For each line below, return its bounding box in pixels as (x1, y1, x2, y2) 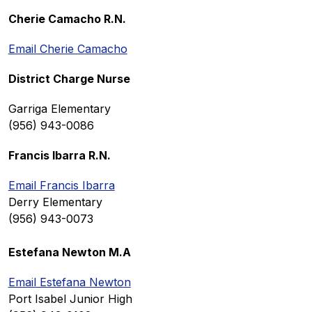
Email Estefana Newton (8, 275, 131, 290)
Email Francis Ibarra (8, 178, 115, 193)
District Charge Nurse (8, 72, 130, 86)
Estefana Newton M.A (8, 245, 131, 260)
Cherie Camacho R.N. (8, 12, 126, 26)
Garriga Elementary (8, 102, 111, 116)
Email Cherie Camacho (8, 42, 127, 56)
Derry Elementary (8, 195, 102, 210)
